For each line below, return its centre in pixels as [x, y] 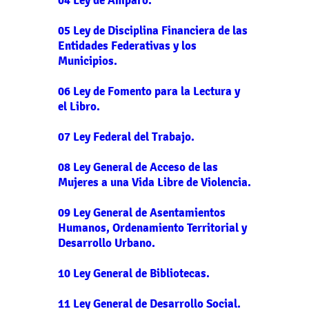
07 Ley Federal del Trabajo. [126, 137]
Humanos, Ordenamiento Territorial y [152, 228]
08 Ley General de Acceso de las [138, 167]
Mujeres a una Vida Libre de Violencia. [154, 182]
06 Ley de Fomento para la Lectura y [149, 91]
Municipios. [88, 61]
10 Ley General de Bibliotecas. [134, 273]
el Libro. [79, 106]
